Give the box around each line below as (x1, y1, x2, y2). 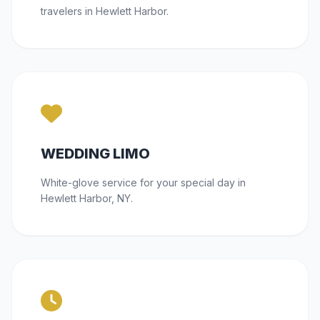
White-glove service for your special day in (41, 176, 246, 189)
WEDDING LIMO (41, 145, 150, 163)
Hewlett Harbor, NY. (41, 192, 133, 205)
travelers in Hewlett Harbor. (41, 5, 169, 18)
